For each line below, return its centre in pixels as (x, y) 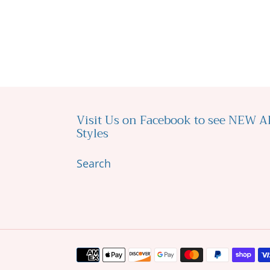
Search (94, 163)
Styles (93, 133)
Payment (98, 253)
